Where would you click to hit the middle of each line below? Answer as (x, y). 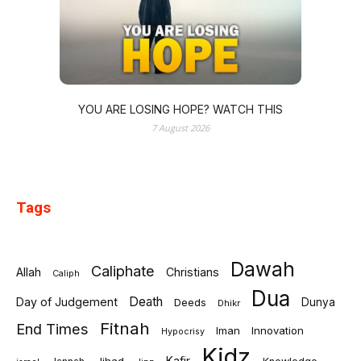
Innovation (278, 331)
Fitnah (125, 329)
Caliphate (123, 271)
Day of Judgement (67, 302)
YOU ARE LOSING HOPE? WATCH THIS (180, 110)
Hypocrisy (183, 332)
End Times (52, 329)
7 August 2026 (180, 128)
